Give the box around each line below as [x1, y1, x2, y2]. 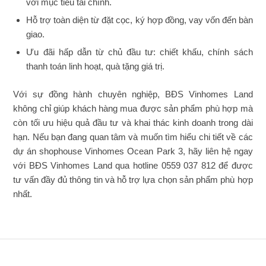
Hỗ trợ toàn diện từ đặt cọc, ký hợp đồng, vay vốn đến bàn [26, 15, 253, 25]
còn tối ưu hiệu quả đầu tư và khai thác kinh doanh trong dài [13, 118, 253, 128]
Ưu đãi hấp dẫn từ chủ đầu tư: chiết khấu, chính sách [26, 47, 253, 57]
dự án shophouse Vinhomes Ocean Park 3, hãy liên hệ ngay [13, 146, 253, 156]
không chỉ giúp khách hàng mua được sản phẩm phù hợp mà [13, 103, 253, 113]
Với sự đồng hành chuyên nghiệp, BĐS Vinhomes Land [13, 89, 253, 99]
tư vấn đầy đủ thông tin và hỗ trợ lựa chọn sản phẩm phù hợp [13, 175, 253, 185]
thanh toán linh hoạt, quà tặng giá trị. [26, 61, 165, 71]
